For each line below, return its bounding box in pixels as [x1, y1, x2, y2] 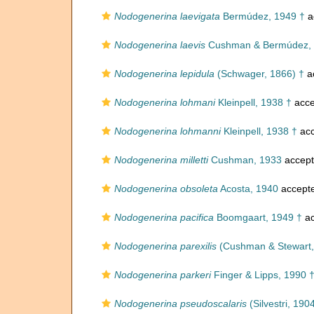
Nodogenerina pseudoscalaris [114, 298, 247, 309]
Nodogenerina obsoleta [114, 183, 218, 194]
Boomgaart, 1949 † [214, 212, 302, 223]
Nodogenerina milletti [114, 154, 208, 165]
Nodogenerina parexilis [114, 240, 217, 252]
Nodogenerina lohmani [114, 97, 215, 108]
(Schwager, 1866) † [214, 68, 304, 79]
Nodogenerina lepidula [114, 68, 214, 79]
